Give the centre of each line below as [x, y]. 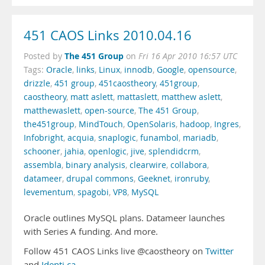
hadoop [195, 124]
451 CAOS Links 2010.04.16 [108, 35]
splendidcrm [174, 151]
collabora [189, 165]
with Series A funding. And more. [91, 232]
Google [170, 70]
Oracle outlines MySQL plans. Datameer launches [124, 218]
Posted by [44, 56]
